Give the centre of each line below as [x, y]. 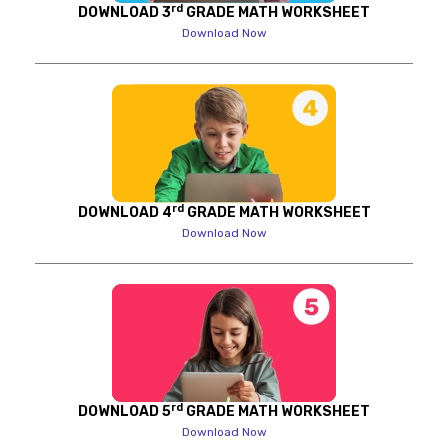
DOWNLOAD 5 [124, 412]
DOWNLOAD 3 [124, 13]
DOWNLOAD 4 [124, 213]
